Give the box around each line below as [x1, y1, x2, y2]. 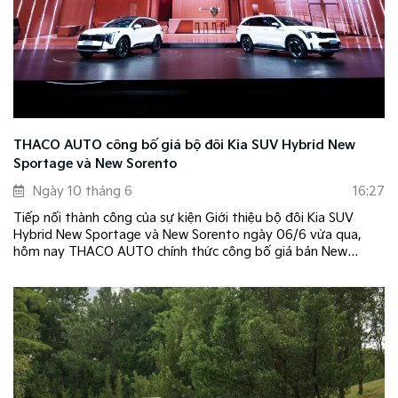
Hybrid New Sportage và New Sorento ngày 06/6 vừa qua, [13, 227, 362, 243]
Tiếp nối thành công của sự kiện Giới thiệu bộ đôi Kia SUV [13, 210, 354, 226]
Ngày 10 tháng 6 [33, 183, 132, 199]
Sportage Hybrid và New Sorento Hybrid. [13, 260, 256, 276]
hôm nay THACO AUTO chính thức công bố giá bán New [13, 243, 347, 259]
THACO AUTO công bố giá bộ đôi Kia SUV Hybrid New [13, 137, 355, 153]
